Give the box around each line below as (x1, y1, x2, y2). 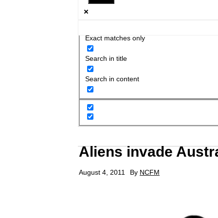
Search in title (85, 54, 127, 62)
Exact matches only (85, 34, 145, 42)
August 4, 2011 (79, 168, 125, 177)
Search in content (85, 74, 139, 83)
